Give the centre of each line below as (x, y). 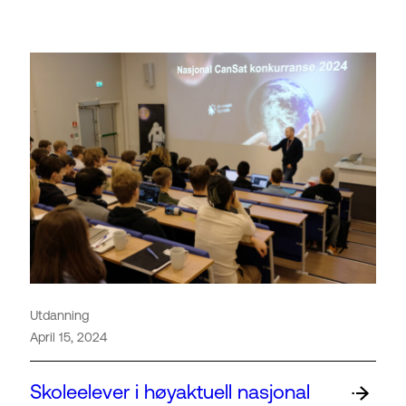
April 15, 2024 (68, 337)
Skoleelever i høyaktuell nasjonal (170, 392)
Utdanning (59, 315)
